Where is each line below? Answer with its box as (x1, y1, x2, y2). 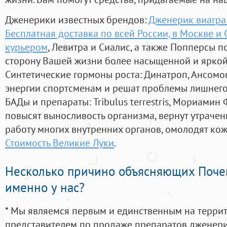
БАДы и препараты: (5, 95, 93, 109)
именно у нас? (5, 179, 85, 196)
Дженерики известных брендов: (5, 13, 148, 27)
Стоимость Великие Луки (5, 136, 114, 150)
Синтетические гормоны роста (5, 67, 140, 82)
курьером (5, 40, 48, 54)
